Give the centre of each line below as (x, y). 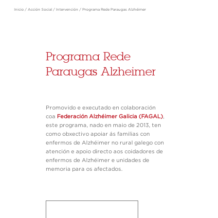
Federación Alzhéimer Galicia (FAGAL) (110, 117)
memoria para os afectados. (84, 169)
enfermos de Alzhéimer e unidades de (97, 160)
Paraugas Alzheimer (100, 72)
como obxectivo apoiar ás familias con (98, 134)
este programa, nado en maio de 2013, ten (103, 125)
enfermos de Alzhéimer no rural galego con (105, 143)
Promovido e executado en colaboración (100, 108)
